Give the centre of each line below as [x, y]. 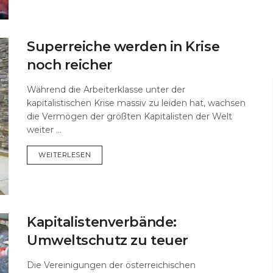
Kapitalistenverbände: [102, 222]
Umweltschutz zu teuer [108, 240]
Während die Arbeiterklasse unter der [106, 90]
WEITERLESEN [65, 155]
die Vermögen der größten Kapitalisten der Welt [129, 117]
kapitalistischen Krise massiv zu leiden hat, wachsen [136, 103]
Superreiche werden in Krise [123, 47]
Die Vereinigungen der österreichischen [111, 265]
